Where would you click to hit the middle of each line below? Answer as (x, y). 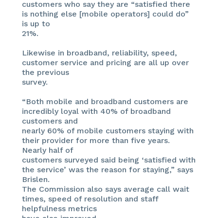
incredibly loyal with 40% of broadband (96, 111)
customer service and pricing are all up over (105, 62)
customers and (50, 121)
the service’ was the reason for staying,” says (107, 169)
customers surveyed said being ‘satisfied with (109, 160)
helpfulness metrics (59, 208)
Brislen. (36, 179)
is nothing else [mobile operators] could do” (105, 14)
